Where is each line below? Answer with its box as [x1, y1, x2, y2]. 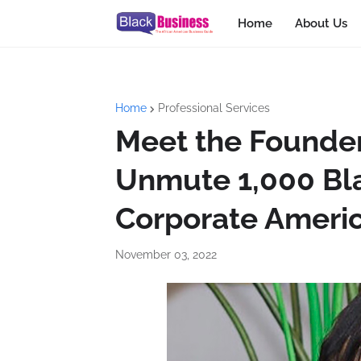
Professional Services [158, 102, 270, 114]
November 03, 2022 [115, 248, 217, 261]
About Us [294, 16, 347, 31]
